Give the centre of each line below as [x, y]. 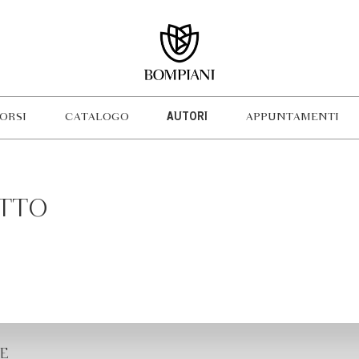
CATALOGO [97, 117]
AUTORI [188, 118]
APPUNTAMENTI [292, 117]
